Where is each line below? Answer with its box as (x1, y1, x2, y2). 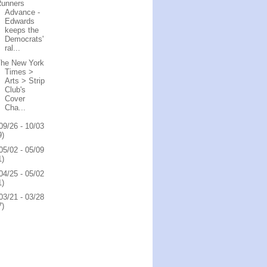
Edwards (5, 17, 35, 26)
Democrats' (5, 35, 44, 44)
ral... (5, 44, 21, 52)
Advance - (5, 8, 41, 17)
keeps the (5, 26, 39, 35)
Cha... (5, 103, 26, 112)
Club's (5, 85, 26, 94)
